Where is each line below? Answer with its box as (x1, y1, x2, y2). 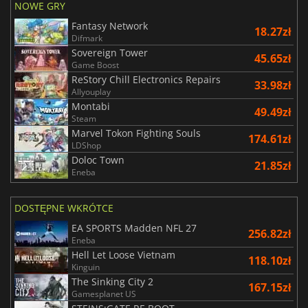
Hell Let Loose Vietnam (71, 248, 175, 262)
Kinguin (71, 261, 100, 274)
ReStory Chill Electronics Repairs (71, 73, 221, 87)
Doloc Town (71, 153, 124, 167)
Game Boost (71, 59, 119, 71)
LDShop (71, 140, 101, 152)
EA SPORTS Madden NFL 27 (71, 221, 197, 235)
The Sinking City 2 (71, 275, 153, 289)
